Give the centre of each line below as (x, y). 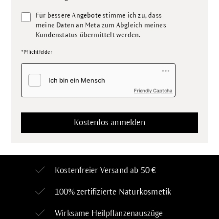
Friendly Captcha (153, 90)
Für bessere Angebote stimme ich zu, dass (99, 15)
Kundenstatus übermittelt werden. (88, 35)
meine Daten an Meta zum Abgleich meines (101, 25)
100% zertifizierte (87, 192)
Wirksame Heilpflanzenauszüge (109, 214)
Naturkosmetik (145, 192)
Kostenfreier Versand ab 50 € (106, 171)
